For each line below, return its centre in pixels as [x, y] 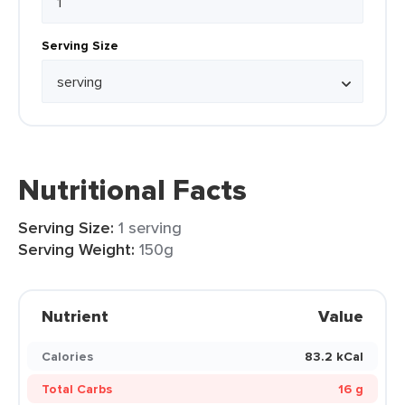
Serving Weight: [76, 250]
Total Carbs [77, 389]
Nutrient [75, 316]
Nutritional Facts [132, 190]
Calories [67, 356]
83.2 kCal [334, 356]
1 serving [150, 227]
